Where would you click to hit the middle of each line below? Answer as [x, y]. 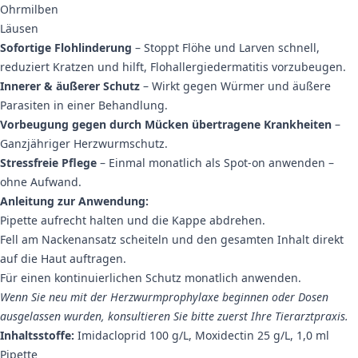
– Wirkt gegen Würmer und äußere [235, 86]
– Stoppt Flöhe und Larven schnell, [226, 48]
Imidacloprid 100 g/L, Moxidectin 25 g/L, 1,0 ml [203, 336]
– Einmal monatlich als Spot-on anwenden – [215, 163]
